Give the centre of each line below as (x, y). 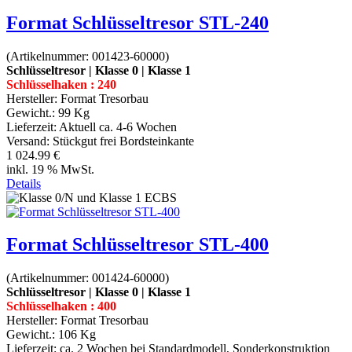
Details (24, 183)
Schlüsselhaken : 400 (61, 306)
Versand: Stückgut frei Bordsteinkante (100, 141)
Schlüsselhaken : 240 (61, 84)
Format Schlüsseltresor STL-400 (137, 245)
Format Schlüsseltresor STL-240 (137, 22)
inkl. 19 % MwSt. (50, 169)
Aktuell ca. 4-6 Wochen (118, 126)
